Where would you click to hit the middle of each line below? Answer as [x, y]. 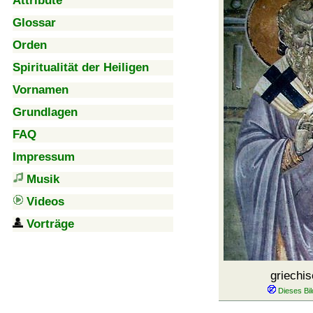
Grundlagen [45, 112]
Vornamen [41, 90]
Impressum [44, 157]
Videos [45, 202]
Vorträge [50, 224]
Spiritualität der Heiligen [81, 67]
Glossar [34, 23]
